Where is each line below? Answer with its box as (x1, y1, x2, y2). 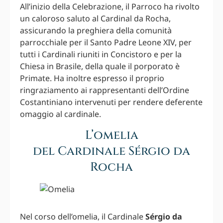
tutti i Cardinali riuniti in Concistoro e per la (20, 49, 182, 60)
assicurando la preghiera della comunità (20, 25, 172, 36)
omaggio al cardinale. (20, 109, 101, 120)
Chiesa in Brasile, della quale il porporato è (20, 61, 180, 72)
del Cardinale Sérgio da (33, 143, 190, 159)
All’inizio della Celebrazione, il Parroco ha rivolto (20, 1, 200, 12)
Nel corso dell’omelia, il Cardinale (20, 211, 145, 222)
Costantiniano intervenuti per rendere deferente (20, 97, 203, 108)
